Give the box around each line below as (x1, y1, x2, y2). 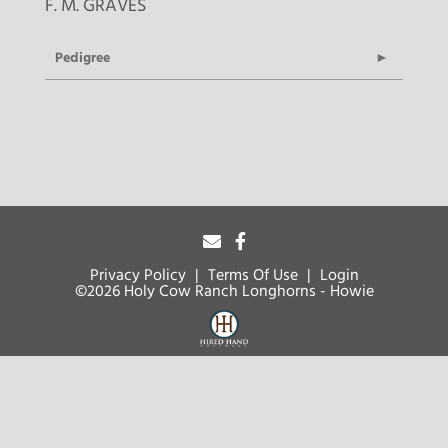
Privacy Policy (89, 268, 186, 284)
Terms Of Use (207, 268, 298, 284)
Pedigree (55, 51, 110, 66)
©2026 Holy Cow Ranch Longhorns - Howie (74, 284, 374, 300)
